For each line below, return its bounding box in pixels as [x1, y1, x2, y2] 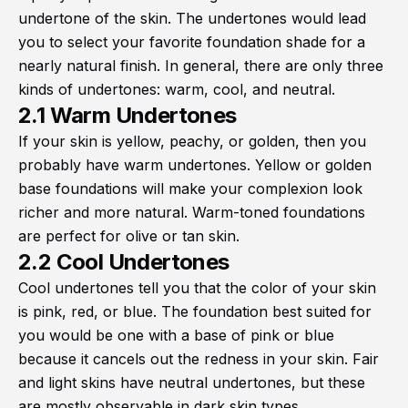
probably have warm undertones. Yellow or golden [18, 156, 372, 175]
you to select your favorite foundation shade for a [18, 33, 365, 52]
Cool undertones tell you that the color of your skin [18, 279, 376, 298]
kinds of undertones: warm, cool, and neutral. [18, 80, 335, 99]
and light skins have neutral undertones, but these [18, 373, 365, 393]
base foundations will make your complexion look [18, 179, 362, 199]
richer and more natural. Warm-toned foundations [18, 203, 365, 222]
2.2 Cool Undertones [18, 249, 229, 276]
